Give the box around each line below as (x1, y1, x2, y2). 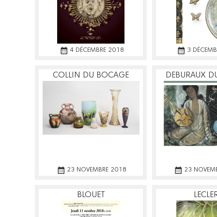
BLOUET (77, 190, 105, 199)
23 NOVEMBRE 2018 (67, 166, 126, 173)
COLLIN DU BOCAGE (53, 71, 129, 79)
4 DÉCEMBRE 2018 (69, 46, 124, 53)
